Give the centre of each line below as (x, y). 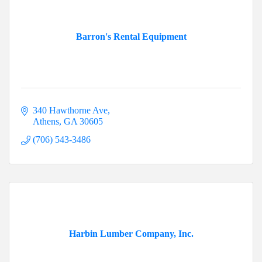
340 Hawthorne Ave (70, 111)
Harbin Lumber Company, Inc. (131, 234)
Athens (46, 122)
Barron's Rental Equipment (131, 37)
